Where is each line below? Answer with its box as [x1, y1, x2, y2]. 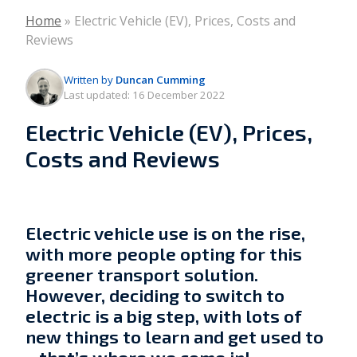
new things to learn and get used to [25, 326, 324, 348]
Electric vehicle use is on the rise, [25, 222, 305, 245]
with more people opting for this [25, 243, 302, 265]
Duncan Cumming [116, 73, 206, 88]
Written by [64, 73, 116, 88]
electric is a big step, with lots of [25, 305, 302, 328]
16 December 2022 [132, 88, 226, 103]
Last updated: [64, 88, 132, 103]
